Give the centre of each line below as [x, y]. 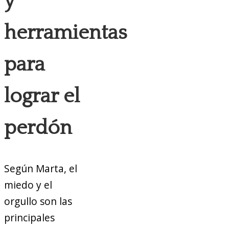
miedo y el [28, 185]
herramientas [66, 32]
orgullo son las [38, 201]
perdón [38, 128]
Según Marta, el [41, 169]
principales [29, 218]
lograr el [42, 96]
